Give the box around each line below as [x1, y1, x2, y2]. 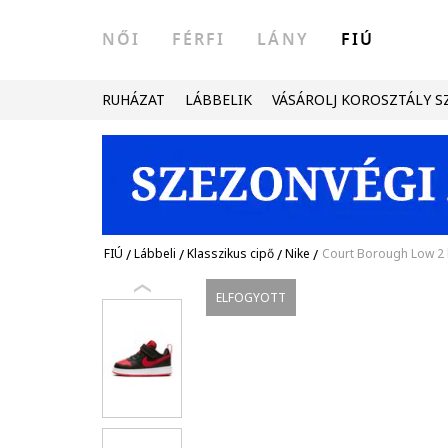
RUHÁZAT [102, 90, 165, 109]
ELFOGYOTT [216, 289, 287, 306]
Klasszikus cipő [187, 245, 274, 262]
